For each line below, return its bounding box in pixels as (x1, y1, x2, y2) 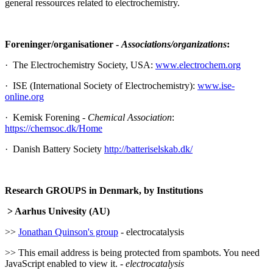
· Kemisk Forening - (5, 112, 88, 122)
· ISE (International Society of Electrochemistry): (5, 80, 197, 91)
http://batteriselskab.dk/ (104, 143, 193, 154)
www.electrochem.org (155, 59, 241, 70)
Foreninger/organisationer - (5, 38, 121, 49)
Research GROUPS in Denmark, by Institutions (5, 185, 203, 196)
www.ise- (197, 80, 235, 91)
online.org (5, 91, 44, 102)
